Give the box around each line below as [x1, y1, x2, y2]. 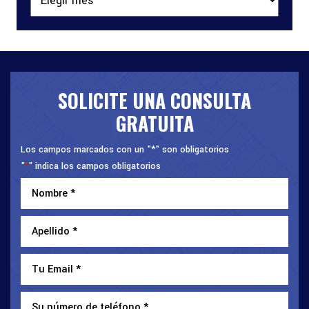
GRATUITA [115, 108, 194, 137]
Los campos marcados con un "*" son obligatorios [21, 143, 229, 156]
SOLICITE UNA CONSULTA [58, 86, 251, 114]
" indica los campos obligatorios [28, 159, 161, 172]
